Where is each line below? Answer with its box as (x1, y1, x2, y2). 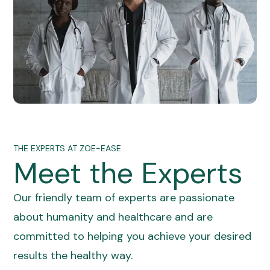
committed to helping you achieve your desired (13, 229, 252, 244)
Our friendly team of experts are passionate (13, 190, 235, 206)
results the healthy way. (13, 248, 133, 263)
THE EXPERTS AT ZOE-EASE (13, 143, 122, 154)
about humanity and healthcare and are (13, 210, 213, 225)
